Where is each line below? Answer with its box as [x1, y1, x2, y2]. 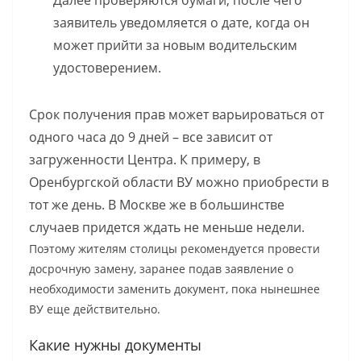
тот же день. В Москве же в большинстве [29, 196, 284, 214]
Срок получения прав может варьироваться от [29, 106, 324, 124]
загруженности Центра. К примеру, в [29, 151, 260, 169]
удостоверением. [53, 59, 161, 77]
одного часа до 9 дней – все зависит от [29, 128, 272, 147]
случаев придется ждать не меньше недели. [29, 218, 305, 237]
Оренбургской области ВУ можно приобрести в [29, 173, 329, 192]
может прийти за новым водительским [53, 36, 297, 55]
